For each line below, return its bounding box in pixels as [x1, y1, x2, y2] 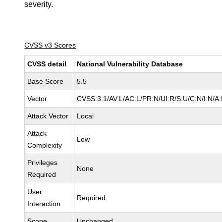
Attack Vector [27, 112, 69, 120]
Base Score [27, 77, 64, 85]
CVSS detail [27, 60, 67, 68]
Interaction [27, 200, 61, 208]
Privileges [27, 159, 58, 166]
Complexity [27, 141, 62, 149]
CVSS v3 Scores [24, 41, 76, 49]
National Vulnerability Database [77, 60, 183, 68]
